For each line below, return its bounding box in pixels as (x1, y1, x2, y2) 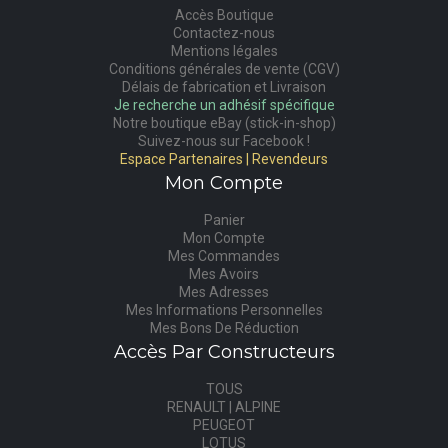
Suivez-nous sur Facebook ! (138, 133, 310, 150)
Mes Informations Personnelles (125, 302, 323, 319)
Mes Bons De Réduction (149, 320, 299, 337)
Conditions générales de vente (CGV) (108, 61, 340, 78)
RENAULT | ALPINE (167, 399, 281, 416)
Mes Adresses (179, 284, 269, 301)
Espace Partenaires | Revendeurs (120, 151, 328, 168)
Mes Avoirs (189, 266, 259, 283)
